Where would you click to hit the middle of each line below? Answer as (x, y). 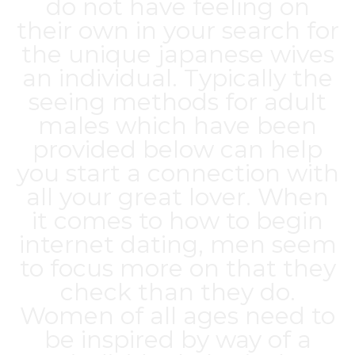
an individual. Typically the (177, 78)
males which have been (177, 126)
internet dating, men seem (177, 244)
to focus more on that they (177, 268)
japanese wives (246, 54)
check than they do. (177, 292)
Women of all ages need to (177, 316)
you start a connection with (177, 173)
